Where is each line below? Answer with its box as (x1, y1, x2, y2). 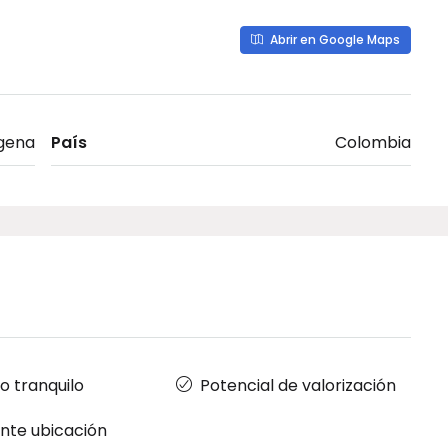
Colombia (335, 130, 411, 154)
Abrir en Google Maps (267, 30, 400, 48)
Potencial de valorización (200, 373, 396, 397)
